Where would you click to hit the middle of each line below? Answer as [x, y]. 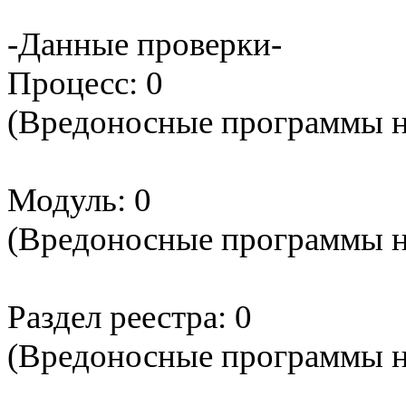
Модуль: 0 [79, 200]
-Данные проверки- [145, 44]
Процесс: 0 [85, 83]
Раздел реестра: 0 [130, 317]
